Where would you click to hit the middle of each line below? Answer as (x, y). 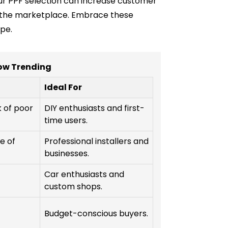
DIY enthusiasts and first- (94, 108)
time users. (66, 121)
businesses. (67, 154)
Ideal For (63, 88)
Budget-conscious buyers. (96, 214)
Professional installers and (96, 141)
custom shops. (73, 187)
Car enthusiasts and (84, 175)
